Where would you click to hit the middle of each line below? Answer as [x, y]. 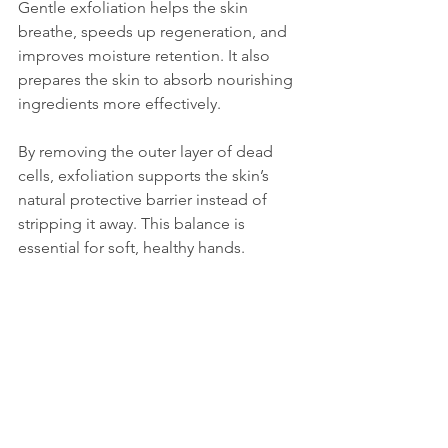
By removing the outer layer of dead [147, 152]
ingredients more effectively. [119, 104]
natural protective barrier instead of [144, 200]
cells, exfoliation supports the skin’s [145, 176]
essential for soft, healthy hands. [131, 248]
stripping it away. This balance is [133, 224]
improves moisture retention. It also [146, 56]
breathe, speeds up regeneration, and [154, 32]
